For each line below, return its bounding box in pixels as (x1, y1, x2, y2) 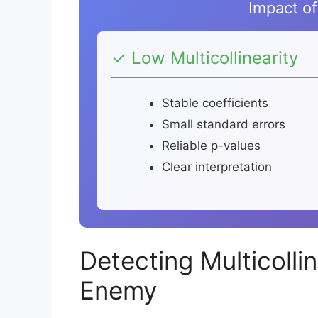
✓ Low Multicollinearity (111, 48, 298, 69)
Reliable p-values (162, 138, 261, 153)
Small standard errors (162, 117, 285, 132)
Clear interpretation (162, 160, 272, 175)
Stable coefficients (162, 96, 268, 111)
